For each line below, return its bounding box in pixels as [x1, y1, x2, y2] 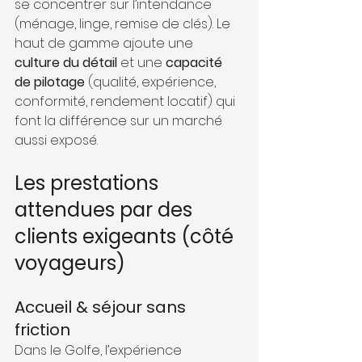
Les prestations [15, 169, 163, 196]
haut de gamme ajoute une [15, 33, 196, 53]
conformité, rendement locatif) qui [15, 91, 238, 111]
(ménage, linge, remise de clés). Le [15, 14, 234, 33]
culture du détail [15, 53, 117, 72]
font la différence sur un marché [15, 111, 225, 130]
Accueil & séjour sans [15, 295, 190, 318]
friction [15, 318, 70, 341]
